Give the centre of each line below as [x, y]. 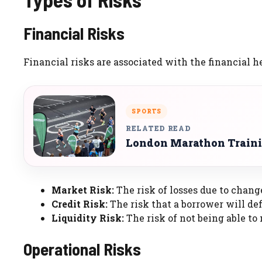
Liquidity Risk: [88, 218]
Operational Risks [82, 249]
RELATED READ [158, 128]
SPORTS [146, 111]
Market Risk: [83, 190]
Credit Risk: [80, 204]
